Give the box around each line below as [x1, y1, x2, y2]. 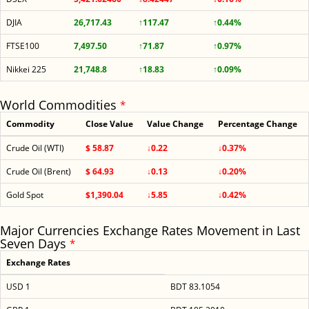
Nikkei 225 [6, 63, 46, 75]
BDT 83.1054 [170, 281, 220, 292]
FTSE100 [6, 40, 39, 52]
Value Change [147, 118, 203, 130]
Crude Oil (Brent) [6, 166, 71, 177]
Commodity [6, 118, 54, 130]
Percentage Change [218, 118, 297, 130]
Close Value [86, 118, 133, 130]
